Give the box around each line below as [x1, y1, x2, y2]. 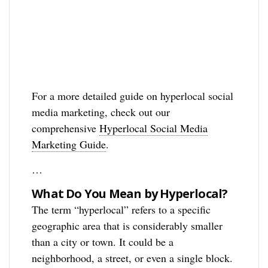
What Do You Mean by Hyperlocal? [32, 185, 228, 202]
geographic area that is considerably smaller [32, 218, 223, 233]
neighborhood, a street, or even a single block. [32, 250, 233, 265]
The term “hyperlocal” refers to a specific [32, 202, 211, 217]
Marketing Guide [32, 136, 106, 151]
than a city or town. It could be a [32, 234, 174, 249]
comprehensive [32, 120, 100, 135]
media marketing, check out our [32, 104, 170, 119]
